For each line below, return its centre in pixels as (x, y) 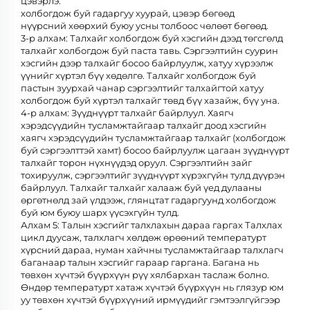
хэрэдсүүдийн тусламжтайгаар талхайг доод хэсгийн (144, 125)
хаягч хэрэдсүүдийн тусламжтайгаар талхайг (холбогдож (153, 137)
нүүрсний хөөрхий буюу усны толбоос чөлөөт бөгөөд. (145, 25)
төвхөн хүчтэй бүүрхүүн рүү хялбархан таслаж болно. (145, 274)
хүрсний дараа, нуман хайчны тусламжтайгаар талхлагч (152, 249)
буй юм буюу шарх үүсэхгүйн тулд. (100, 212)
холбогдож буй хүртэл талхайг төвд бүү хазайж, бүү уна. (150, 100)
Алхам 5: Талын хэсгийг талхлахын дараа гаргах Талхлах (152, 225)
